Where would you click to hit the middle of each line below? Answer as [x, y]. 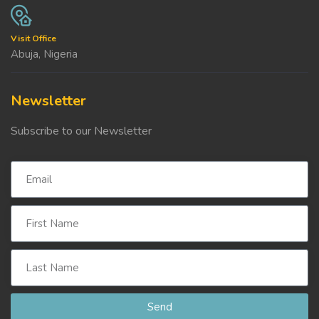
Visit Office [33, 38]
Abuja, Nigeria [44, 54]
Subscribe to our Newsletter [81, 131]
